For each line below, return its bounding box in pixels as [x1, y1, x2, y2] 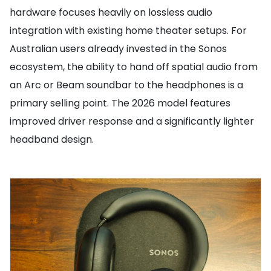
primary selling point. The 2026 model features [10, 96, 230, 110]
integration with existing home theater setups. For [10, 24, 247, 38]
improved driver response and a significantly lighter [10, 114, 254, 128]
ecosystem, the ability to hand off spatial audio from [10, 60, 258, 74]
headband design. [10, 132, 94, 146]
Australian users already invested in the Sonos [10, 42, 227, 56]
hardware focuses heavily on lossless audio [10, 5, 212, 19]
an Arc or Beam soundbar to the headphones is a [10, 78, 243, 92]
